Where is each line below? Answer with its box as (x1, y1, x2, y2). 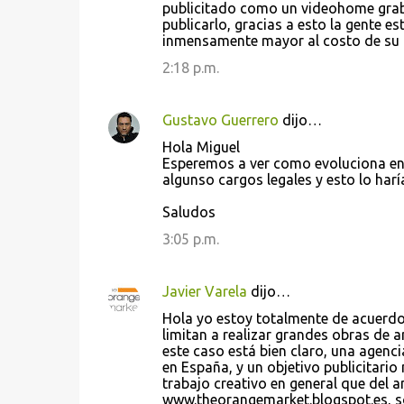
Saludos (161, 204, 216, 220)
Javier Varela (161, 283, 247, 299)
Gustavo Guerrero (161, 112, 279, 128)
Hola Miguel (161, 139, 240, 155)
